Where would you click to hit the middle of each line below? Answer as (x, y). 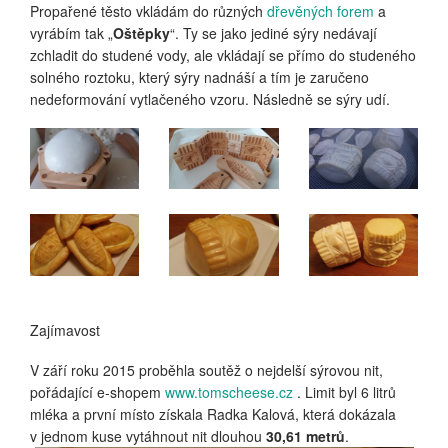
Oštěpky (141, 32)
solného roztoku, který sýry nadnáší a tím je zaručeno (199, 76)
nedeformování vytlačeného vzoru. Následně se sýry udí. (210, 98)
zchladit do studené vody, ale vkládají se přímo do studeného (223, 54)
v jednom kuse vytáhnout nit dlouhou (148, 435)
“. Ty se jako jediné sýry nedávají (273, 32)
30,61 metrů (305, 435)
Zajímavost (65, 329)
